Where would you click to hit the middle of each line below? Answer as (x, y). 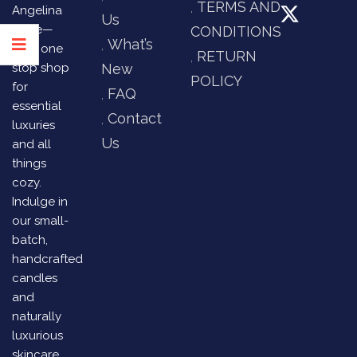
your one (37, 49)
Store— (33, 29)
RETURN (227, 56)
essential (37, 106)
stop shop (41, 68)
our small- (40, 221)
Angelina (37, 10)
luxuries (33, 125)
